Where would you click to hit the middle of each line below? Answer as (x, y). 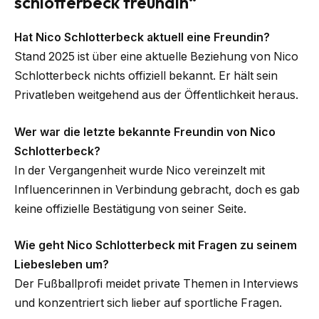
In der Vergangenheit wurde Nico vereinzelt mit (140, 170)
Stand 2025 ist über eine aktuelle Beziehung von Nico (156, 57)
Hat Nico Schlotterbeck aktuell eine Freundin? (142, 37)
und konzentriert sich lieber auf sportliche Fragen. (148, 303)
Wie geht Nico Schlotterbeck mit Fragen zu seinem (156, 246)
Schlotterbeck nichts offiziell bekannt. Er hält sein (146, 76)
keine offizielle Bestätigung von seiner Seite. (130, 209)
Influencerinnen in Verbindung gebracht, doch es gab (157, 189)
